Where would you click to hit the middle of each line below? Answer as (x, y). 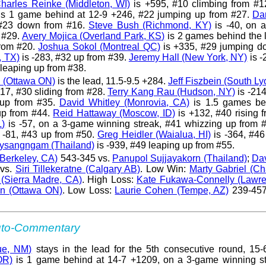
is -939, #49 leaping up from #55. (164, 145)
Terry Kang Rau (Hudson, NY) (171, 91)
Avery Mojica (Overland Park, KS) (93, 36)
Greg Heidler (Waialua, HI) (154, 134)
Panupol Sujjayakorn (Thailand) (180, 158)
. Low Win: (165, 169)
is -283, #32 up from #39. (74, 57)
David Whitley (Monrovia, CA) (124, 102)
